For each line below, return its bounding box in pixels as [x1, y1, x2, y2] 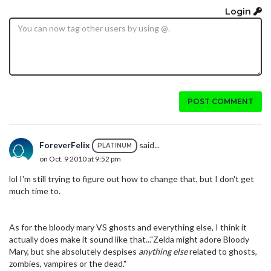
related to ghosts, [188, 246, 257, 257]
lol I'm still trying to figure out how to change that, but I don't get [9, 174, 254, 184]
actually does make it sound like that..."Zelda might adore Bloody [9, 234, 249, 245]
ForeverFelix [39, 139, 90, 150]
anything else [139, 246, 188, 257]
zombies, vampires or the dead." [9, 258, 126, 269]
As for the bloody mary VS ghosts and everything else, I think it [9, 222, 247, 233]
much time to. [9, 186, 60, 197]
